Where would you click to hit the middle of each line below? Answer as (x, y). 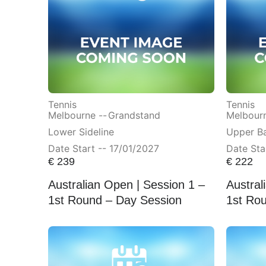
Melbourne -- (77, 115)
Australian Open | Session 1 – (126, 185)
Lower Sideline (81, 132)
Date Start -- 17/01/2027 (103, 148)
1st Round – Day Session (115, 200)
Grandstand (134, 115)
